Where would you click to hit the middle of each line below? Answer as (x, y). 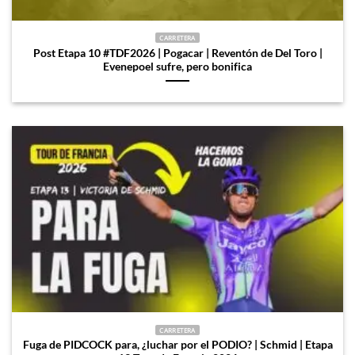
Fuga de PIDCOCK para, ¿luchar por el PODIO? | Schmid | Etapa (177, 345)
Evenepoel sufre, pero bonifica (177, 66)
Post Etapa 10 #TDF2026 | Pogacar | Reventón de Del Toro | (177, 53)
